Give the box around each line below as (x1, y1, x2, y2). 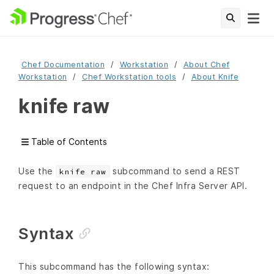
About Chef (183, 60, 230, 69)
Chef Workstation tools (82, 72, 176, 81)
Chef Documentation (21, 60, 105, 69)
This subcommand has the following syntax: (18, 261, 210, 272)
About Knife (191, 72, 239, 81)
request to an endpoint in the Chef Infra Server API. (18, 180, 247, 191)
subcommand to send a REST (109, 166, 240, 177)
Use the (18, 166, 56, 177)
